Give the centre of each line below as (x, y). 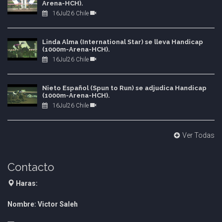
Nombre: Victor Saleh (43, 204)
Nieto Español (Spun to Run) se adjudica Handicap (124, 88)
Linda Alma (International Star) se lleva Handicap (123, 42)
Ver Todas (198, 135)
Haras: (27, 183)
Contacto (31, 167)
